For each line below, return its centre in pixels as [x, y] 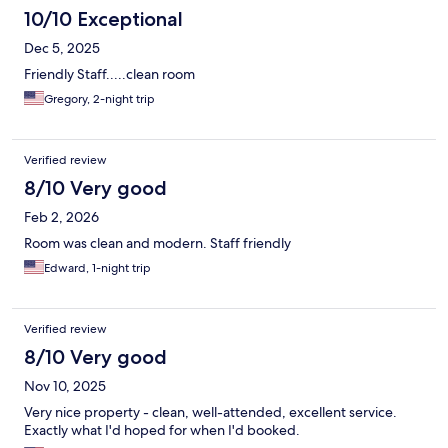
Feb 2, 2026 [61, 217]
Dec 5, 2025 [62, 48]
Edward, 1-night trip [97, 268]
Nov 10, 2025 [65, 386]
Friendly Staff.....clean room [109, 74]
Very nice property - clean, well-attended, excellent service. [210, 412]
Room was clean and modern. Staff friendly [157, 243]
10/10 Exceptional [103, 19]
